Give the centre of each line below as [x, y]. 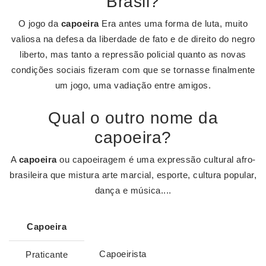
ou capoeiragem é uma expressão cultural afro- [156, 159]
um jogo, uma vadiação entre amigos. [133, 85]
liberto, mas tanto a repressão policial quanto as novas [133, 54]
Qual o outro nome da [133, 118]
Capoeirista [123, 254]
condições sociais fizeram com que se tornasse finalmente [133, 70]
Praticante [47, 254]
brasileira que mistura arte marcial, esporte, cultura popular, [133, 175]
